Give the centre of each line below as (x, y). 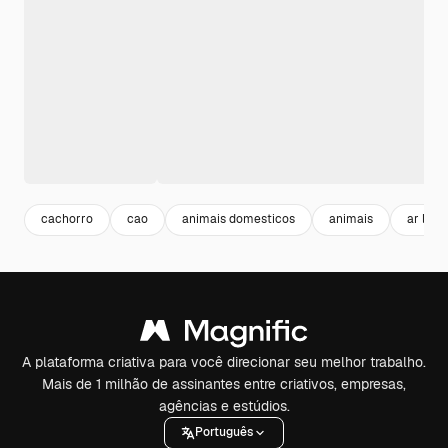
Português (224, 432)
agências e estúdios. (224, 405)
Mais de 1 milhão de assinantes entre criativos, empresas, (224, 383)
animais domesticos (238, 219)
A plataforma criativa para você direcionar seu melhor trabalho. (224, 361)
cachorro (67, 219)
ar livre (426, 219)
